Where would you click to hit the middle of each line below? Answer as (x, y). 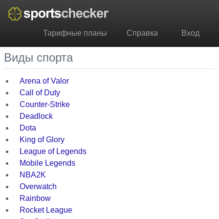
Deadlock (36, 116)
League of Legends (53, 151)
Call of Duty (40, 92)
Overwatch (38, 186)
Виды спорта (38, 57)
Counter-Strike (45, 104)
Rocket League (46, 210)
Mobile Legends (47, 163)
